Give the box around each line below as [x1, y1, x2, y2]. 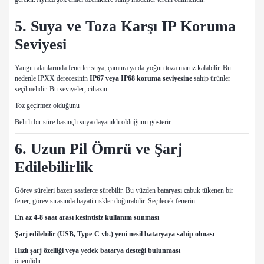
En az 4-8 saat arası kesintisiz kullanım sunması [15, 213, 159, 222]
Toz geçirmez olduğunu [15, 101, 80, 110]
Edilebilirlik [15, 159, 93, 176]
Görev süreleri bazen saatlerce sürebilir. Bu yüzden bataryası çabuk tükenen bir [15, 186, 233, 195]
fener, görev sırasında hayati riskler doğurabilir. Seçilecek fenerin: [15, 197, 197, 206]
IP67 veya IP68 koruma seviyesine [90, 74, 192, 83]
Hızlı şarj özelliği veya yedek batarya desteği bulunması [15, 246, 180, 255]
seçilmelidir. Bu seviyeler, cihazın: [15, 85, 109, 94]
